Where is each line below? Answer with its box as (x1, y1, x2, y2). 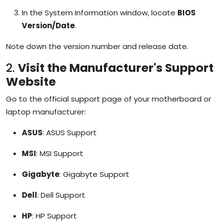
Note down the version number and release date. (6, 41, 188, 52)
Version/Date (22, 20, 75, 31)
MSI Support (40, 148, 83, 159)
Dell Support (41, 189, 85, 200)
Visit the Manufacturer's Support (18, 59, 214, 76)
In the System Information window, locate (22, 7, 177, 18)
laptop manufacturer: (6, 106, 86, 117)
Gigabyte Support (63, 168, 129, 179)
